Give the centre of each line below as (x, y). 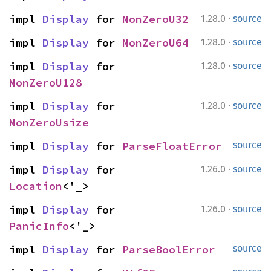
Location (36, 186)
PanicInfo (39, 226)
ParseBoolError (169, 250)
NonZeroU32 (155, 19)
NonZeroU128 (46, 83)
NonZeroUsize (49, 122)
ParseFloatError (172, 146)
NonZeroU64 (155, 43)
